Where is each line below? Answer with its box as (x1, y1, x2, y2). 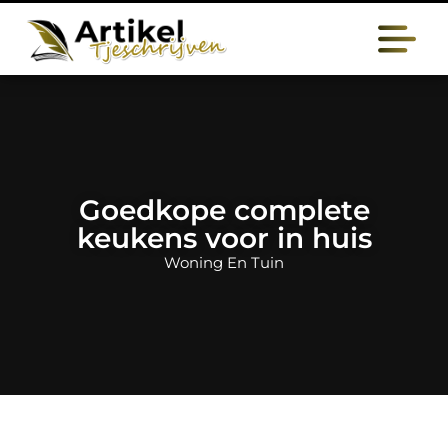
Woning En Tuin (164, 253, 284, 272)
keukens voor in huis (76, 221, 372, 255)
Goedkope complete (78, 193, 370, 227)
